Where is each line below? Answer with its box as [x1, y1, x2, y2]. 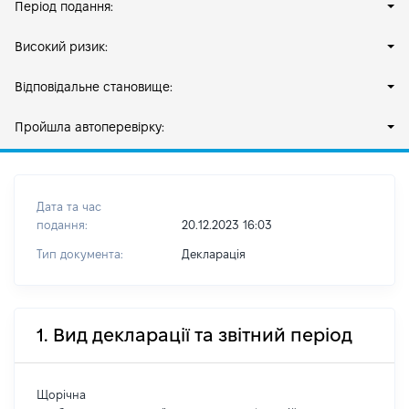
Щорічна [37, 388, 86, 401]
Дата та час [37, 200, 101, 213]
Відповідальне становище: [15, 79, 173, 94]
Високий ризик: [15, 39, 108, 54]
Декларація [181, 247, 246, 260]
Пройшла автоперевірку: [15, 120, 164, 134]
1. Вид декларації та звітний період [37, 325, 352, 345]
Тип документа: [37, 247, 123, 260]
